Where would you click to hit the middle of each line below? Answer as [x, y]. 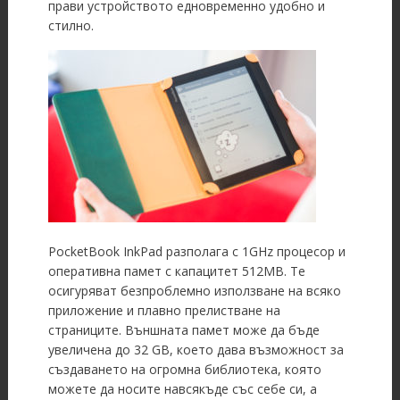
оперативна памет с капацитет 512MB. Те [176, 271]
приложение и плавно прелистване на [164, 311]
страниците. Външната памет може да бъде [183, 330]
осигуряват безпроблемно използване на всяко [194, 291]
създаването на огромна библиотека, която [184, 370]
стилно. [71, 26]
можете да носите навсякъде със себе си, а [182, 389]
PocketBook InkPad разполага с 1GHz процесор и [196, 252]
